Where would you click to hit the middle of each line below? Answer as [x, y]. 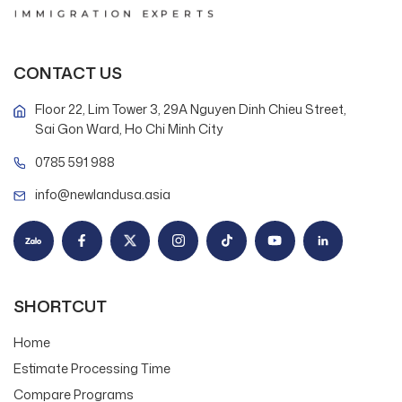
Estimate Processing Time [92, 368]
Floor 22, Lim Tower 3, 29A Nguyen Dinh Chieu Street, [191, 109]
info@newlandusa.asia [103, 195]
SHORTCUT [60, 306]
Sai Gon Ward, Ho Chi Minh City [130, 129]
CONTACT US [68, 73]
